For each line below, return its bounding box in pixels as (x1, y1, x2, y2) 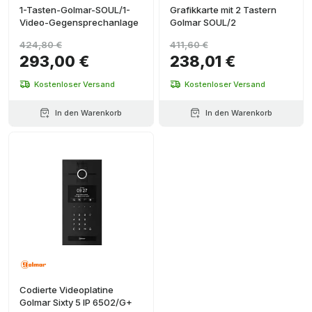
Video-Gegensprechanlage (19, 17, 139, 28)
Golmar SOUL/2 (169, 17, 236, 28)
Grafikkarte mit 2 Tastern (169, 4, 276, 15)
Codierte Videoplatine (19, 284, 114, 295)
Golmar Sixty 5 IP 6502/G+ (19, 297, 132, 308)
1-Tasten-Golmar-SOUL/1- (19, 4, 131, 15)
